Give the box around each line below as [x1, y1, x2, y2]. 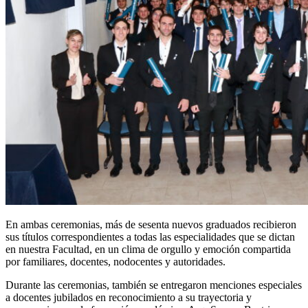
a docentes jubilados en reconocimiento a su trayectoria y [5, 291, 252, 303]
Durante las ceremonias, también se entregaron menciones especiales [5, 278, 302, 291]
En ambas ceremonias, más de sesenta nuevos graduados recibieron [5, 218, 296, 230]
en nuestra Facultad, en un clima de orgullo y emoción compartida [5, 243, 291, 255]
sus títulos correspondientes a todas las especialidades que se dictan [5, 230, 295, 243]
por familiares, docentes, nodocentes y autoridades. [5, 255, 225, 267]
